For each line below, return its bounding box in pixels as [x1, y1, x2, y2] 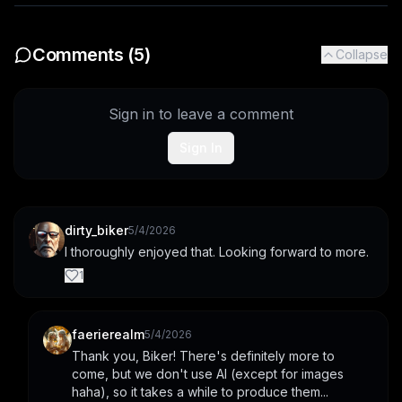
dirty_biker [65, 222, 128, 238]
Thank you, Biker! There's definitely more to [72, 347, 335, 363]
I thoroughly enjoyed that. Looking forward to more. [65, 243, 369, 259]
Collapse [336, 46, 388, 62]
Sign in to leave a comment [109, 104, 293, 123]
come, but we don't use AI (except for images [72, 365, 344, 381]
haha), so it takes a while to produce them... [72, 383, 328, 399]
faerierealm [72, 326, 144, 342]
